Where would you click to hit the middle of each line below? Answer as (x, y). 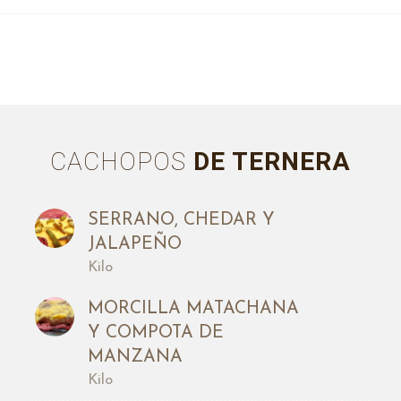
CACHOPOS (118, 162)
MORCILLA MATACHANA (193, 308)
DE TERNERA (268, 162)
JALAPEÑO (134, 244)
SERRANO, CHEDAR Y (181, 220)
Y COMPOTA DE (155, 333)
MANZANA (135, 357)
